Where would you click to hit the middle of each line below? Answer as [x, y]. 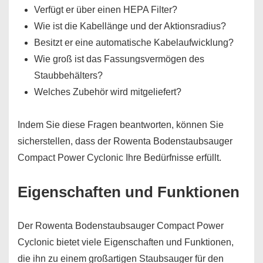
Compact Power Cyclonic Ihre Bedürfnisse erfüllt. [119, 158]
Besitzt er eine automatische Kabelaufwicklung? [134, 43]
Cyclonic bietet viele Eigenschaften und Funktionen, [126, 242]
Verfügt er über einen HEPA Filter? [106, 10]
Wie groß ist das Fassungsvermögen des [119, 59]
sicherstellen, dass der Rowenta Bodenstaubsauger [125, 141]
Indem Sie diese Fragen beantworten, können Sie [121, 125]
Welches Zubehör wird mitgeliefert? [108, 92]
